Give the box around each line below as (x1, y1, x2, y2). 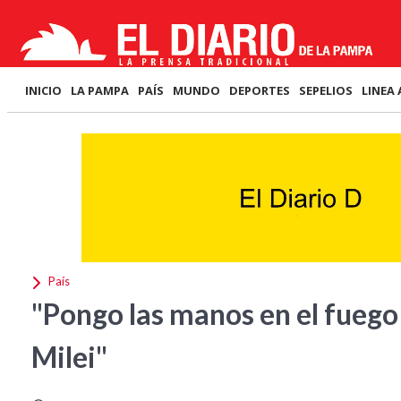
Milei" (31, 339, 107, 374)
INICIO (25, 82, 62, 98)
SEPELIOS (299, 82, 353, 98)
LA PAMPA (71, 82, 129, 98)
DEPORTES (229, 82, 290, 98)
